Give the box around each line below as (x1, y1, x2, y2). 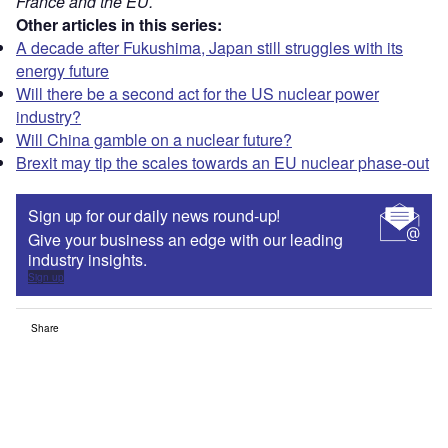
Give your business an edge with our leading (28, 227, 343, 251)
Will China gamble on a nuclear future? (16, 127, 292, 151)
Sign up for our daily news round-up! (28, 203, 281, 227)
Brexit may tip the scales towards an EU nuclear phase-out (16, 150, 429, 174)
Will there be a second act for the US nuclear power (16, 81, 379, 105)
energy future (16, 58, 109, 82)
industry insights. (28, 247, 147, 271)
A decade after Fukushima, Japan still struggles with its (16, 35, 403, 59)
